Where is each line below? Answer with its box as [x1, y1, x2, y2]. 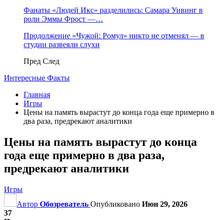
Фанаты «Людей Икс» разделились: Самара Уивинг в [24, 6, 203, 14]
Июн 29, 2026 [142, 199, 188, 208]
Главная [24, 90, 50, 99]
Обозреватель [40, 199, 88, 208]
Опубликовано [90, 199, 142, 208]
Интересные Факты [4, 74, 70, 82]
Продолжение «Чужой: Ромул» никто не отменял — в [24, 31, 204, 40]
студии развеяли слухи [24, 40, 100, 49]
